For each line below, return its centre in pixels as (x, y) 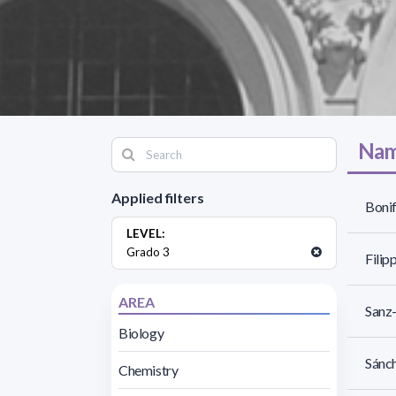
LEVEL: (146, 233)
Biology (141, 332)
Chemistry (148, 369)
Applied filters (158, 197)
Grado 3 (148, 251)
